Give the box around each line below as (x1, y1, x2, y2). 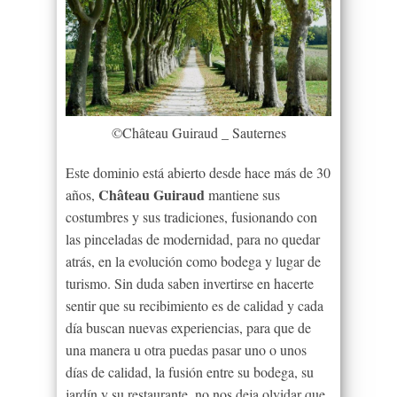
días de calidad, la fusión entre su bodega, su (66, 362, 314, 381)
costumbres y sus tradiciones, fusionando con (66, 206, 317, 226)
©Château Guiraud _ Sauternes (111, 122, 286, 142)
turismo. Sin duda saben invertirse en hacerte (66, 273, 314, 292)
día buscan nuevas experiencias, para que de (66, 317, 311, 337)
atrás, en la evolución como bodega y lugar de (66, 251, 321, 270)
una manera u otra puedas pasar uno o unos (66, 339, 307, 359)
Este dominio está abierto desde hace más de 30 (66, 162, 331, 182)
